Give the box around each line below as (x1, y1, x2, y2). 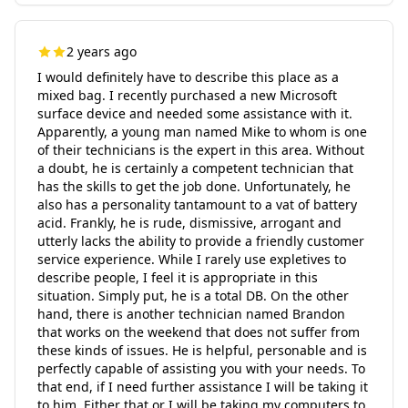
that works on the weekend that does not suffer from (37, 323, 360, 341)
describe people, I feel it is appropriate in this (37, 269, 318, 286)
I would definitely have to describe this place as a (37, 68, 339, 86)
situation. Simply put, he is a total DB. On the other (37, 287, 349, 304)
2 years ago (66, 43, 137, 60)
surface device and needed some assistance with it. (37, 105, 352, 122)
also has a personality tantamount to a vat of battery (37, 196, 357, 213)
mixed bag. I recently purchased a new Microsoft (37, 87, 337, 104)
